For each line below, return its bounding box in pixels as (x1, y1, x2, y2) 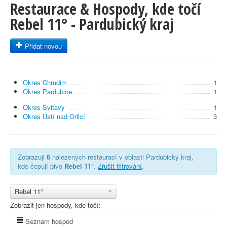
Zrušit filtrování (98, 161, 142, 171)
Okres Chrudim (23, 78, 67, 87)
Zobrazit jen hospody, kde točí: (10, 200, 101, 210)
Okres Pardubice (23, 87, 72, 96)
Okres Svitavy (23, 102, 65, 112)
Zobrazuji (18, 152, 47, 162)
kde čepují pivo (18, 161, 64, 171)
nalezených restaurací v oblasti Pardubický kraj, (50, 152, 194, 162)
